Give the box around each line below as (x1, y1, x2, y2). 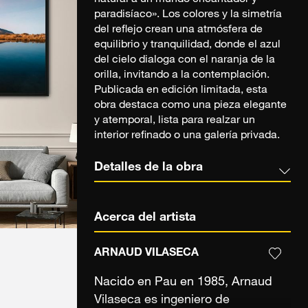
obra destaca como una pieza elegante (94, 100, 287, 111)
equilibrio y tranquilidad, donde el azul (94, 39, 280, 51)
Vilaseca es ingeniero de (94, 294, 230, 307)
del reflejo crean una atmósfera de (94, 24, 263, 36)
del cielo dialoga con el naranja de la (94, 54, 275, 66)
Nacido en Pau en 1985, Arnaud (94, 276, 272, 289)
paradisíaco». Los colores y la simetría (94, 9, 282, 21)
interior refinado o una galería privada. (94, 130, 280, 142)
